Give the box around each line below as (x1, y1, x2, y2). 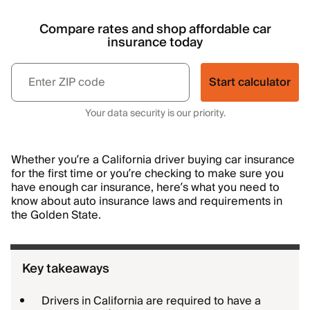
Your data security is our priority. (84, 105, 226, 122)
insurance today (107, 32, 203, 53)
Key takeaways (22, 258, 109, 280)
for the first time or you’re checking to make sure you (11, 164, 284, 183)
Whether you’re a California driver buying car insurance (11, 150, 295, 170)
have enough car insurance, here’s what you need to (11, 178, 280, 197)
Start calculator (209, 73, 291, 92)
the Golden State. (11, 206, 101, 225)
